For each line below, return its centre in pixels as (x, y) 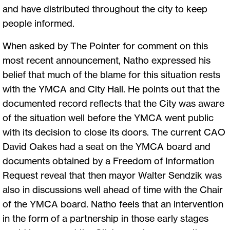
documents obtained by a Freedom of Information (108, 160)
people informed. (39, 23)
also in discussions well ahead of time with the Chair (113, 189)
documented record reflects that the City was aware (113, 103)
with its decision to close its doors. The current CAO (114, 132)
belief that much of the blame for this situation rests (111, 74)
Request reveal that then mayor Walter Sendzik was (112, 175)
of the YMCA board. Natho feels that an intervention (113, 204)
